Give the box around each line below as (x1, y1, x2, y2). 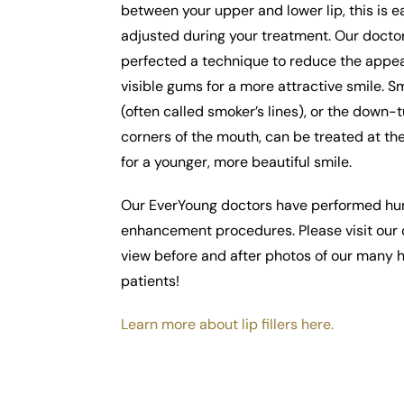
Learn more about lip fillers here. (121, 315, 335, 335)
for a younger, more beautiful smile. (121, 152, 353, 172)
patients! (121, 271, 180, 291)
